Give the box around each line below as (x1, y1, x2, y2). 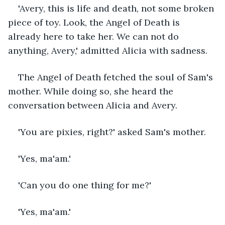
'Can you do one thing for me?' (18, 179, 151, 191)
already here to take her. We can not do (8, 30, 181, 42)
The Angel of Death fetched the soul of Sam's (18, 71, 215, 83)
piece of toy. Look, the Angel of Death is (8, 16, 182, 28)
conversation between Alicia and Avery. (8, 99, 180, 111)
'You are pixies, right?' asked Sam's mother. (18, 126, 208, 138)
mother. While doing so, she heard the (8, 85, 176, 97)
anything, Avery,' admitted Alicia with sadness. (8, 44, 207, 56)
